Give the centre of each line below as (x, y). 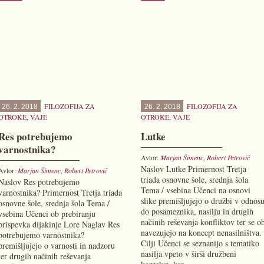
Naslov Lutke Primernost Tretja (193, 169)
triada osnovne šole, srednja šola (194, 179)
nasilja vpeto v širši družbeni (188, 254)
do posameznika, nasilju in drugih (197, 211)
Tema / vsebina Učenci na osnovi (195, 190)
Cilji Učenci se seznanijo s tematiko (200, 243)
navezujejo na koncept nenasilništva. (201, 232)
